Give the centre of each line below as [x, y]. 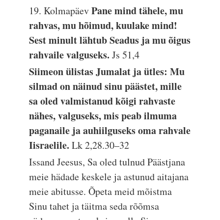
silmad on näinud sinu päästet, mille [106, 86]
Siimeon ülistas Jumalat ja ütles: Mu [107, 71]
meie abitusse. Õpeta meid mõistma [101, 191]
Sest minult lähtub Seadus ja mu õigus [110, 40]
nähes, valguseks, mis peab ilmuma [103, 116]
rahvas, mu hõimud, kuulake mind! [103, 25]
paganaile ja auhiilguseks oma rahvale [110, 130]
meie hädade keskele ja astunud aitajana [109, 177]
